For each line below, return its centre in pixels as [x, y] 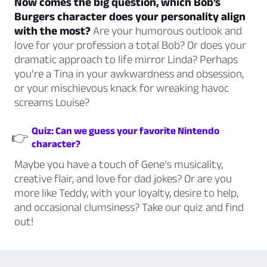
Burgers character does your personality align [130, 17]
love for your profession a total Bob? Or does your [130, 45]
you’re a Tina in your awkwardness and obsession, [129, 74]
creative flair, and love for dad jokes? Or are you [123, 179]
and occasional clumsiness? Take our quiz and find [129, 207]
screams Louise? [52, 103]
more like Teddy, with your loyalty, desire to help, [126, 193]
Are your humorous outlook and [166, 31]
